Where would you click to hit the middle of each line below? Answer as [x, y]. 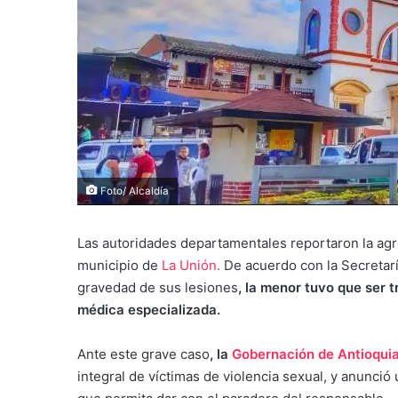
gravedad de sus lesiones [158, 287]
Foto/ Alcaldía [133, 191]
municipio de [119, 265]
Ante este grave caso [143, 354]
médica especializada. [149, 309]
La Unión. [191, 265]
